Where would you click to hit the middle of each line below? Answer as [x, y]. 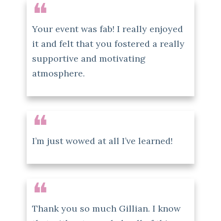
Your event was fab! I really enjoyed [108, 29]
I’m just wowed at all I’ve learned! [102, 141]
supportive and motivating [89, 58]
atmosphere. [58, 73]
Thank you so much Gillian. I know [106, 208]
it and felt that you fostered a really [108, 43]
